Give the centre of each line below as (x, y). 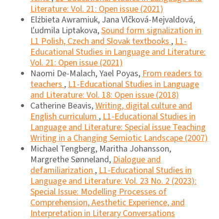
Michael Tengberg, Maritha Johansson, (101, 149)
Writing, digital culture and (144, 106)
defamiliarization (63, 171)
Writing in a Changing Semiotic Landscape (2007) (119, 138)
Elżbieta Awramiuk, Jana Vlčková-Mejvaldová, (113, 20)
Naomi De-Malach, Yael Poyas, (86, 74)
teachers (47, 85)
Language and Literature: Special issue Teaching (118, 128)
